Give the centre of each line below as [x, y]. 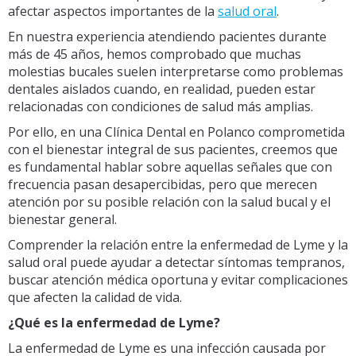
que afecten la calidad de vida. [95, 297]
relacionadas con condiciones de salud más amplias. [161, 106]
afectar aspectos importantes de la [113, 11]
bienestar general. [62, 219]
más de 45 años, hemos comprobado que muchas [155, 54]
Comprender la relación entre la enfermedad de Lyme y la [178, 244]
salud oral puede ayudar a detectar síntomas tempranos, [176, 262]
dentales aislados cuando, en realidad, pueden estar [162, 89]
